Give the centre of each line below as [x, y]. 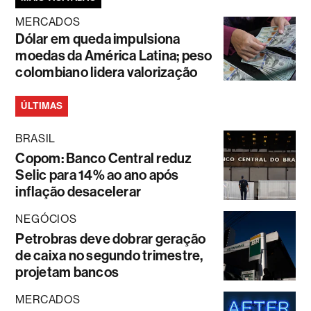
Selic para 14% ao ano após [97, 175]
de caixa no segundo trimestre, [109, 256]
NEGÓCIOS [46, 219]
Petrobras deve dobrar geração [111, 239]
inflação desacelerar [78, 192]
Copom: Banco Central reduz [104, 159]
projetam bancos [67, 272]
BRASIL [36, 139]
